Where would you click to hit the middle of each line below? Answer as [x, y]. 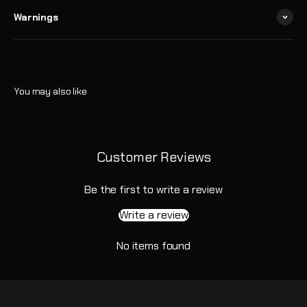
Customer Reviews [153, 157]
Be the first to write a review [153, 189]
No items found [153, 246]
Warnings [36, 17]
